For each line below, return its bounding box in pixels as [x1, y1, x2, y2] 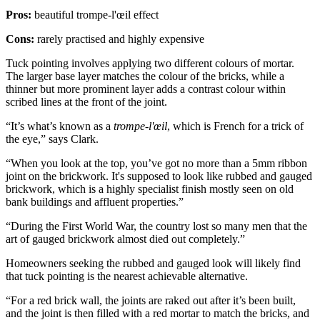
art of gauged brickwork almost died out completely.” [6, 233, 245, 246]
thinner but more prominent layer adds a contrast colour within [6, 83, 286, 96]
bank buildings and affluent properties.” [6, 196, 184, 209]
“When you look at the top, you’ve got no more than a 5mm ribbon [6, 157, 307, 170]
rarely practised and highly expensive [34, 33, 204, 46]
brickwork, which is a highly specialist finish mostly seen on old [6, 183, 294, 196]
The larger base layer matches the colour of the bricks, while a [6, 70, 284, 83]
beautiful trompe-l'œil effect [31, 9, 159, 21]
